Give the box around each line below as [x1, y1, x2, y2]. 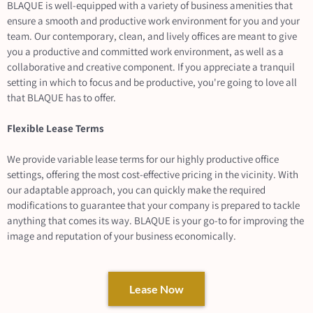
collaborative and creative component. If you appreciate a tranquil [7, 59, 295, 73]
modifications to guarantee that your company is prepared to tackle [7, 198, 300, 212]
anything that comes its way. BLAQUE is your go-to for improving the [7, 213, 304, 227]
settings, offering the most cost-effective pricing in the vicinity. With [7, 167, 298, 181]
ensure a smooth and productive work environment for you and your [7, 13, 300, 27]
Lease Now [129, 282, 184, 296]
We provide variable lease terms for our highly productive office [7, 152, 279, 166]
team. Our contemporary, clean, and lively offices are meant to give [7, 29, 297, 43]
